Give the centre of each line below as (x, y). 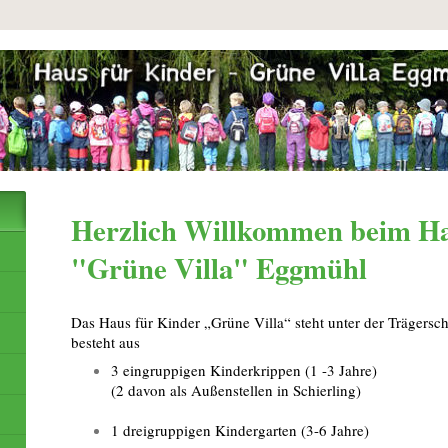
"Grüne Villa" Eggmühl (219, 268)
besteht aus (106, 342)
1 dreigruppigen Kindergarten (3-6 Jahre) (240, 429)
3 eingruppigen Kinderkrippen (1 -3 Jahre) (244, 369)
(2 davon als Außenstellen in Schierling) (236, 389)
